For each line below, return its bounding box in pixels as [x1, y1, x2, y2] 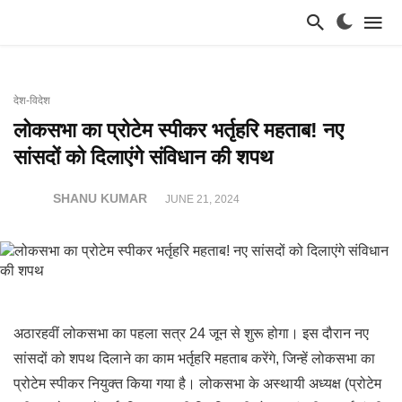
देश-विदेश [13, 94, 50, 107]
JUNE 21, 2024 [165, 192, 240, 205]
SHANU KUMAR [53, 191, 147, 205]
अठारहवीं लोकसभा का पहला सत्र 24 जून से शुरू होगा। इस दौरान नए [13, 326, 369, 341]
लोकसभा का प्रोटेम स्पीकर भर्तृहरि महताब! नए [13, 118, 344, 142]
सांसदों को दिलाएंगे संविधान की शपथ [13, 145, 273, 169]
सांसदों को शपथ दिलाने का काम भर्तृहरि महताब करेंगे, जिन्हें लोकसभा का [13, 351, 375, 366]
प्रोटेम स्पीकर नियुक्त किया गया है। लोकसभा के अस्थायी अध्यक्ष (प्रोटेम [13, 376, 381, 391]
